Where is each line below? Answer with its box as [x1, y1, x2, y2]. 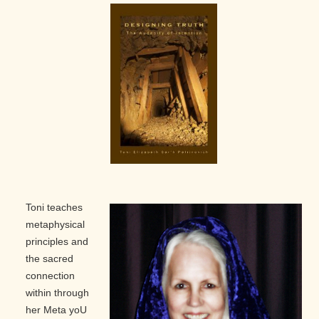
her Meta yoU [26, 304, 87, 316]
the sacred [26, 253, 73, 265]
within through [26, 287, 89, 299]
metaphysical [26, 219, 85, 231]
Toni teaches [26, 202, 83, 214]
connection [26, 270, 75, 282]
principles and [26, 236, 88, 248]
